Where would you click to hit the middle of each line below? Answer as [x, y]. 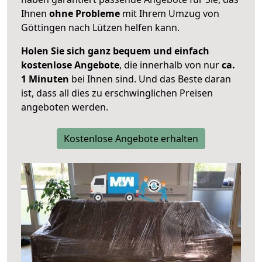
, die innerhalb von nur [170, 65]
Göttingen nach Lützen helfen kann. [100, 28]
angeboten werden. [65, 107]
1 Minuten [45, 79]
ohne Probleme [85, 14]
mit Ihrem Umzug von [170, 14]
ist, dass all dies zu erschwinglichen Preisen [117, 93]
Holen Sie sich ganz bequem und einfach [115, 51]
